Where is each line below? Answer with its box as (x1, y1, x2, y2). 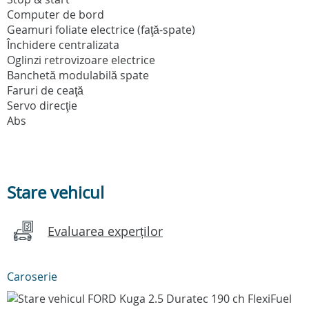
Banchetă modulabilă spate (7, 68, 149, 83)
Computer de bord (7, 7, 104, 23)
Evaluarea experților (48, 223, 163, 240)
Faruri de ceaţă (7, 83, 83, 99)
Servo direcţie (7, 98, 77, 114)
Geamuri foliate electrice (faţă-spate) (7, 22, 195, 38)
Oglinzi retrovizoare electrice (7, 52, 155, 68)
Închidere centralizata (7, 37, 119, 53)
